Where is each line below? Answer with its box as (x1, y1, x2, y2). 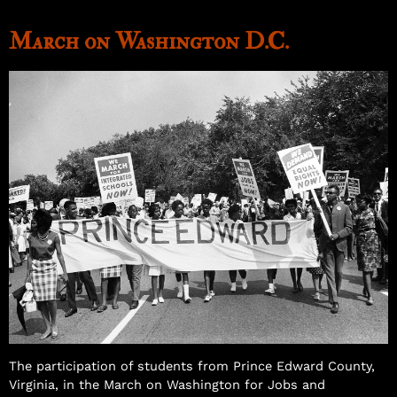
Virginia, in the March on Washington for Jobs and (9, 377, 325, 393)
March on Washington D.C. (9, 27, 289, 56)
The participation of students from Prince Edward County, (9, 358, 375, 374)
